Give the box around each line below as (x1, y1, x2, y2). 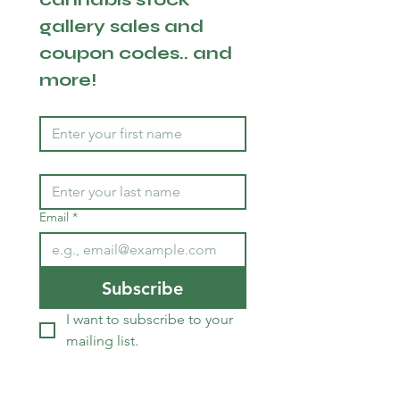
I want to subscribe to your (66, 311, 233, 328)
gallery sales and (39, 15, 204, 37)
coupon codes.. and (39, 42, 232, 64)
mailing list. (66, 332, 138, 349)
